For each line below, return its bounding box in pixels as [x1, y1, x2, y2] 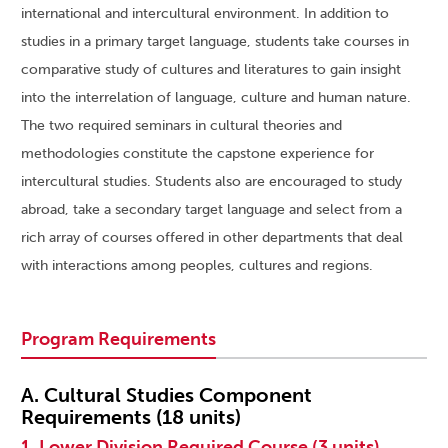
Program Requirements [21, 328, 216, 351]
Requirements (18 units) [21, 405, 241, 430]
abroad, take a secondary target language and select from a [21, 201, 402, 219]
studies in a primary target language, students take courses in [21, 33, 409, 51]
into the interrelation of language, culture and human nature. [21, 89, 411, 107]
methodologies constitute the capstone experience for [21, 145, 374, 163]
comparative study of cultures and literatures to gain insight [21, 61, 401, 79]
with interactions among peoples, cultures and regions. [21, 257, 373, 275]
